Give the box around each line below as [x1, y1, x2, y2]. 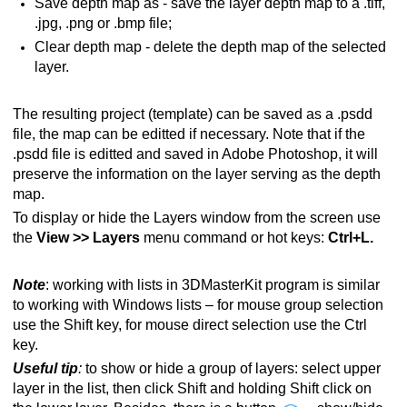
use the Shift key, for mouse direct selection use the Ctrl [13, 317, 367, 333]
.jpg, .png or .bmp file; [35, 15, 172, 32]
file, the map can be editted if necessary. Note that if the [13, 126, 365, 143]
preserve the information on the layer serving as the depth [13, 166, 381, 183]
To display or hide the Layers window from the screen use [13, 210, 381, 226]
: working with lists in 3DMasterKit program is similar [45, 277, 380, 293]
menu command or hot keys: [140, 230, 328, 246]
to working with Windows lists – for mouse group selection [13, 297, 383, 313]
